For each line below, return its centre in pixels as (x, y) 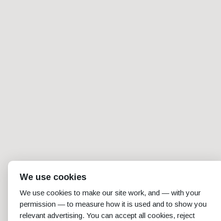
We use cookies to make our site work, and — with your (110, 193)
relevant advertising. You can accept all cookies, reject (107, 215)
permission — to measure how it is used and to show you (113, 204)
